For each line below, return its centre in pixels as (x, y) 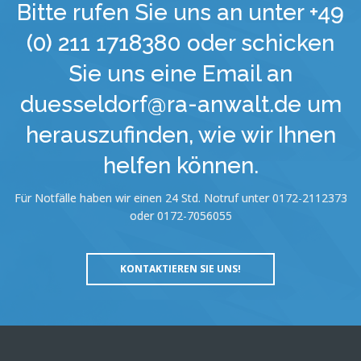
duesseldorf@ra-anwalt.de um (180, 104)
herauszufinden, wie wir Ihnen (180, 135)
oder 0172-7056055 (180, 216)
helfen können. (180, 166)
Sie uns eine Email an (180, 74)
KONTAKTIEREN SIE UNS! (180, 269)
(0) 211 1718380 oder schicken (180, 43)
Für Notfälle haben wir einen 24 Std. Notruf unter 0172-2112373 (180, 198)
